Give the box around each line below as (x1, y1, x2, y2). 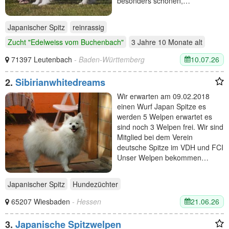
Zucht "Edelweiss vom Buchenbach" (8, 36, 124, 47)
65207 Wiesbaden (11, 196, 72, 207)
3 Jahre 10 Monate (131, 36, 193, 47)
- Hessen (72, 196, 101, 207)
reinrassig (73, 21, 104, 32)
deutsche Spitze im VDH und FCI (117, 142, 223, 152)
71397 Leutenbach (11, 54, 74, 65)
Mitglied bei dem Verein (117, 131, 193, 142)
